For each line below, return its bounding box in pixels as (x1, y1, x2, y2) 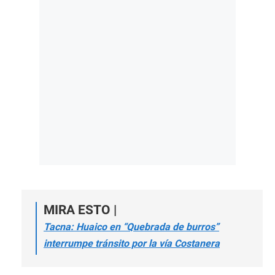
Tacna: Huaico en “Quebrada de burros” (44, 221, 219, 233)
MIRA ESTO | (44, 203, 117, 217)
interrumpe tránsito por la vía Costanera (44, 238, 220, 249)
